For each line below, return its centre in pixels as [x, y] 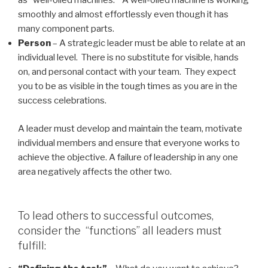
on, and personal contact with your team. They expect [127, 72]
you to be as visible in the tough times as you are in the [128, 86]
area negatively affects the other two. [95, 171]
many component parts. [66, 29]
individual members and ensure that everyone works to [129, 143]
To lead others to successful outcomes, [116, 216]
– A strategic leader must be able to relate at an [148, 43]
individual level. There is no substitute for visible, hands [128, 58]
